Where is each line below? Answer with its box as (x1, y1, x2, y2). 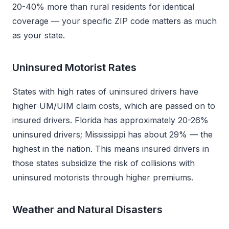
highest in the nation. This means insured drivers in (12, 144, 209, 154)
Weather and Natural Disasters (12, 203, 163, 216)
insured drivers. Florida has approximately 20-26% (12, 115, 209, 125)
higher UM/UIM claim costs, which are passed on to (12, 101, 215, 111)
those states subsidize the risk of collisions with (12, 158, 195, 168)
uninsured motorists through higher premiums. (12, 172, 193, 182)
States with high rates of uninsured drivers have (12, 86, 198, 97)
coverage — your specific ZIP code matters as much (12, 16, 217, 26)
